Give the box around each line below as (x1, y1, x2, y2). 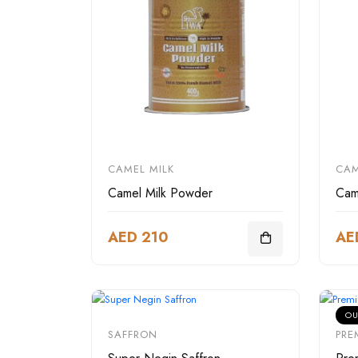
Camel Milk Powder (108, 184, 213, 202)
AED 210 (108, 227, 169, 248)
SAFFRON (108, 327, 157, 342)
